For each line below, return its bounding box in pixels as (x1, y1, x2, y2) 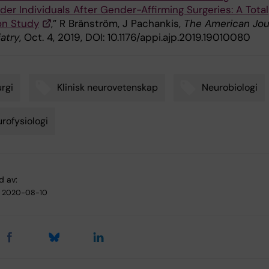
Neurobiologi (202, 80, 258, 94)
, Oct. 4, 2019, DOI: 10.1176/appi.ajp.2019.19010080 (19, 30, 250, 44)
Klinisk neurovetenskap (57, 80, 158, 94)
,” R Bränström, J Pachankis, (51, 16, 184, 30)
